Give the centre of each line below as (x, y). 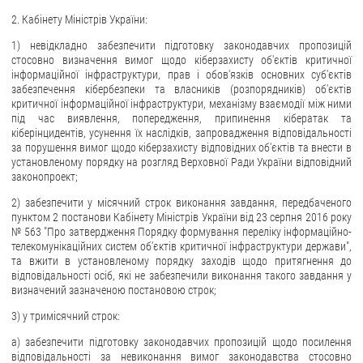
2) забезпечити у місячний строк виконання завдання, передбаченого (181, 202)
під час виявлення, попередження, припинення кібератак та (181, 118)
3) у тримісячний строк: (66, 316)
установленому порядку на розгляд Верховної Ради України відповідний (181, 162)
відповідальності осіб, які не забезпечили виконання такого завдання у (181, 275)
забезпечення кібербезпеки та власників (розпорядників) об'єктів (181, 89)
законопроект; (45, 176)
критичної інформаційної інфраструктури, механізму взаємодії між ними (181, 103)
